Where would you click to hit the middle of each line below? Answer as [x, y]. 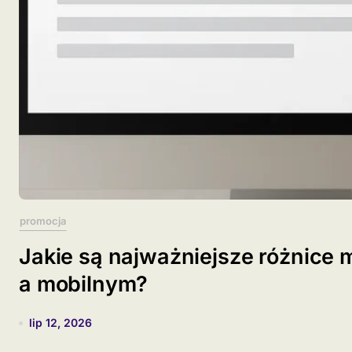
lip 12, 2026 [60, 323]
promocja [43, 221]
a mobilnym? [84, 284]
